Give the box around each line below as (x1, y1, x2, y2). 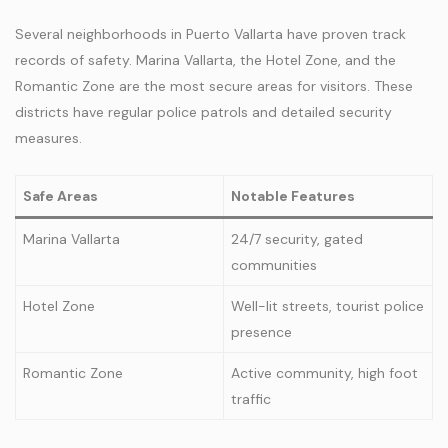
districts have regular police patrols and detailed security (15, 103, 392, 121)
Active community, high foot (231, 364, 418, 382)
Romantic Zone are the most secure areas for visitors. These (15, 77, 413, 95)
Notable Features (231, 187, 355, 205)
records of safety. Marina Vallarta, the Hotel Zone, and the (15, 51, 396, 69)
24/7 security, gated (231, 230, 363, 248)
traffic (231, 390, 271, 408)
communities (231, 256, 317, 274)
